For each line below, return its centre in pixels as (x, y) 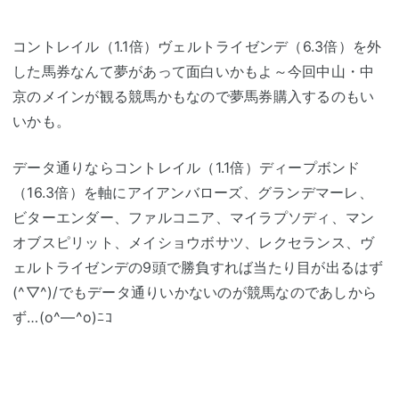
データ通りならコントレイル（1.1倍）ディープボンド (187, 167)
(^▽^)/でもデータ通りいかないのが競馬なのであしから (195, 292)
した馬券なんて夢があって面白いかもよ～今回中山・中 (194, 71)
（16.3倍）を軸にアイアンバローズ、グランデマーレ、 (193, 192)
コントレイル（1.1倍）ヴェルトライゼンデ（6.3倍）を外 (197, 46)
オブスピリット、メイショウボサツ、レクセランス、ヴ (194, 242)
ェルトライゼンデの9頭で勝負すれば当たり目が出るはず (198, 267)
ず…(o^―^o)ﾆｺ (62, 317)
